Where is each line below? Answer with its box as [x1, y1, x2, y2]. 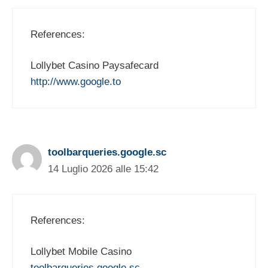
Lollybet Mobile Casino [31, 246, 132, 258]
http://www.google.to [31, 76, 121, 88]
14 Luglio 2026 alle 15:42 [48, 163, 159, 175]
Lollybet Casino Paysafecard [31, 60, 159, 72]
